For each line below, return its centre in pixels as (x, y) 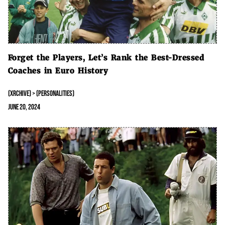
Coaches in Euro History (58, 70)
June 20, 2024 (24, 107)
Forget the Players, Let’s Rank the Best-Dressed (106, 57)
